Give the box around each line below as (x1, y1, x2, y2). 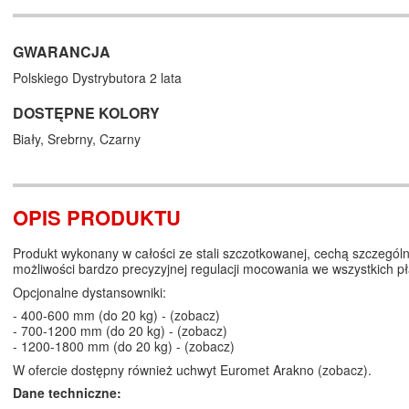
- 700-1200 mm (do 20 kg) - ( (13, 321, 182, 341)
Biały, (13, 130, 47, 149)
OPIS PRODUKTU (13, 203, 181, 233)
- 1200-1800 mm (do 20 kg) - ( (13, 337, 189, 356)
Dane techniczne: (13, 383, 121, 403)
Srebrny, (47, 130, 100, 149)
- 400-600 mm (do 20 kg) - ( (13, 306, 174, 325)
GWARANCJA (13, 41, 110, 63)
